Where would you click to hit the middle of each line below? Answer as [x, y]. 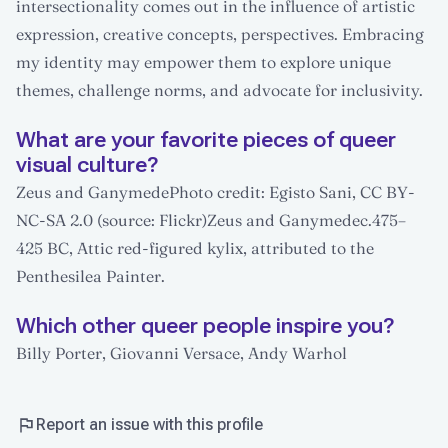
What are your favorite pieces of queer [206, 139]
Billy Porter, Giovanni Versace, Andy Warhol [181, 352]
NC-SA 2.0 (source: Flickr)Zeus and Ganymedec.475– [211, 219]
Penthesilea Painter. [90, 275]
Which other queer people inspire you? [205, 325]
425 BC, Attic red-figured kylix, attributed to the [195, 247]
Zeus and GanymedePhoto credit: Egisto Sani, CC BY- [215, 191]
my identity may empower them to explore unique [203, 61]
